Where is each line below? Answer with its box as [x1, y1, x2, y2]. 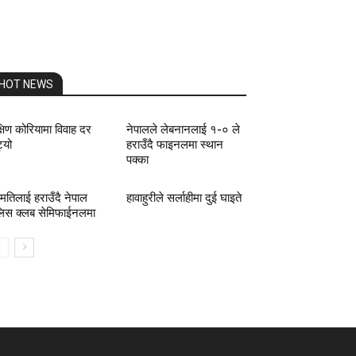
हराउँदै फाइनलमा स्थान [126, 137, 223, 153]
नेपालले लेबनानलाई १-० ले [126, 122, 240, 137]
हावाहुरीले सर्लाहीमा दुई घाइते [126, 191, 242, 206]
